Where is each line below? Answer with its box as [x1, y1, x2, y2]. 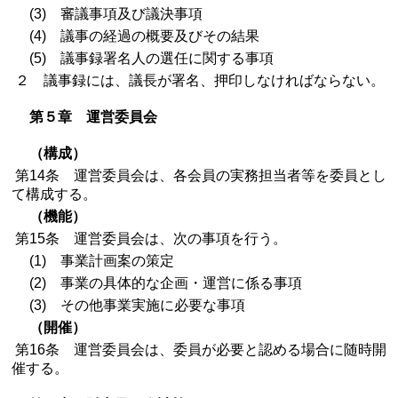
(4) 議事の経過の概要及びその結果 [12, 28, 259, 44]
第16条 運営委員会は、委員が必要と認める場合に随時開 [12, 342, 386, 357]
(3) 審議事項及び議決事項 [12, 6, 203, 21]
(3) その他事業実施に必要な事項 [12, 298, 245, 313]
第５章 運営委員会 [15, 109, 157, 124]
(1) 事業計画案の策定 [12, 253, 174, 268]
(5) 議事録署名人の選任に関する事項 [12, 51, 274, 66]
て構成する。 [12, 187, 97, 202]
